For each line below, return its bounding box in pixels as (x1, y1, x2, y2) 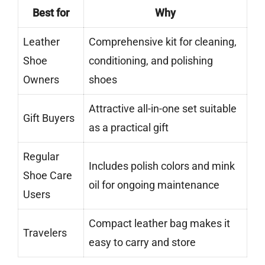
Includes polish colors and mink (89, 160, 235, 173)
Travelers (23, 227, 67, 240)
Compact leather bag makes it (89, 217, 230, 230)
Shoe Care (23, 169, 72, 182)
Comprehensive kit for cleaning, (89, 35, 237, 49)
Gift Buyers (23, 112, 75, 125)
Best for (33, 7, 69, 20)
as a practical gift (89, 121, 169, 134)
